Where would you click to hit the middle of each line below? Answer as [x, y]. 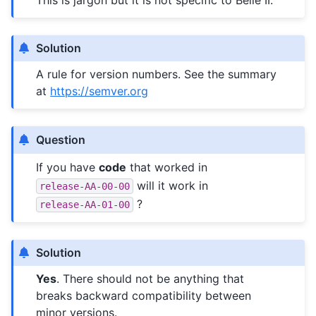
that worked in [167, 167]
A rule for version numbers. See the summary [157, 74]
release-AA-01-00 [85, 204]
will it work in [171, 185]
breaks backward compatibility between [144, 295]
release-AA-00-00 [85, 186]
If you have [68, 167]
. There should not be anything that [151, 278]
